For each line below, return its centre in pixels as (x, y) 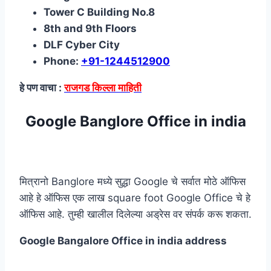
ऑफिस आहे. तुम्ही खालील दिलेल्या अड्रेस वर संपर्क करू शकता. (135, 214)
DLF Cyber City (82, 44)
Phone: (62, 61)
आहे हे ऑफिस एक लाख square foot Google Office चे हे (135, 198)
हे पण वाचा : (42, 87)
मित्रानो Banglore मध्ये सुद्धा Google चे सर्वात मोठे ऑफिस (132, 181)
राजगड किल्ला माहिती (103, 87)
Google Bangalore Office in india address (123, 240)
